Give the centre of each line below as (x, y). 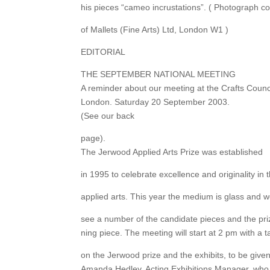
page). (93, 138)
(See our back (108, 116)
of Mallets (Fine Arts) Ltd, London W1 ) (155, 30)
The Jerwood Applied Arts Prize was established (172, 152)
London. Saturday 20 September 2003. (155, 102)
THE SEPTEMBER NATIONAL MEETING (159, 74)
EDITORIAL (103, 52)
